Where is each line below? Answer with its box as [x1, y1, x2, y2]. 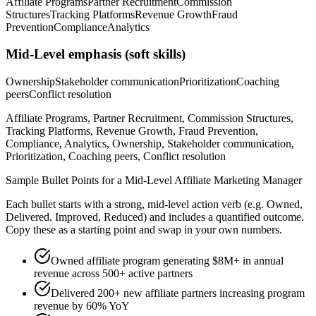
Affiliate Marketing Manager [174, 174, 302, 187]
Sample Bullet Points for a [6, 174, 125, 187]
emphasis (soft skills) [65, 47, 186, 62]
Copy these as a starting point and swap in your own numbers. [6, 224, 282, 236]
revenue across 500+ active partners [34, 267, 193, 280]
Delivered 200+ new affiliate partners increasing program [51, 287, 305, 300]
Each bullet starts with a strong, [6, 198, 147, 211]
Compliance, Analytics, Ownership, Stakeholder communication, [6, 138, 294, 150]
